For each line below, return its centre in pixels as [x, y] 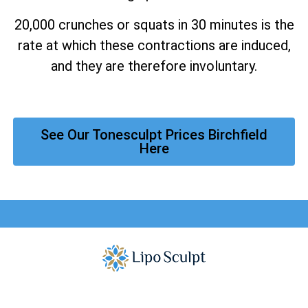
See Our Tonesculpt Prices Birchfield [154, 135]
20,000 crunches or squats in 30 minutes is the [154, 24]
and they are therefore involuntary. [154, 66]
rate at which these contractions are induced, [154, 45]
